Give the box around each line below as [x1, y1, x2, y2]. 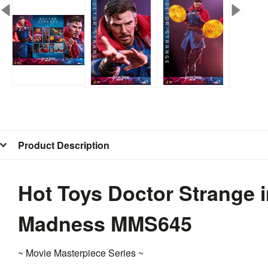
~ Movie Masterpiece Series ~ [18, 245, 144, 260]
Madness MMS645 [18, 208, 192, 237]
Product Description [18, 138, 109, 152]
